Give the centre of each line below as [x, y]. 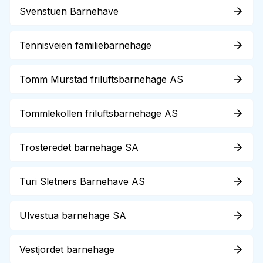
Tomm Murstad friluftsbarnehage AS [101, 79]
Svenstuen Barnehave [69, 11]
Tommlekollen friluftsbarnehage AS [99, 113]
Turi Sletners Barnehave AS [82, 181]
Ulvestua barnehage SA [73, 215]
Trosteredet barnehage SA [79, 147]
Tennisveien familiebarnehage [85, 45]
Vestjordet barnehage [67, 249]
